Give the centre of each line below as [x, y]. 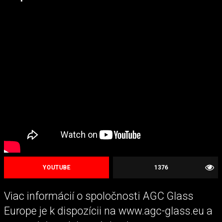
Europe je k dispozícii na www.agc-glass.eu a [108, 211]
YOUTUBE [56, 167]
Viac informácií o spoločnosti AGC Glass [99, 196]
